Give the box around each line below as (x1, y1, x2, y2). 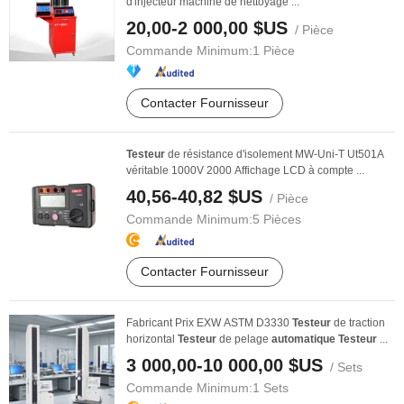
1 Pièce (252, 43, 295, 58)
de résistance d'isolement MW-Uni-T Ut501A (165, 148, 384, 161)
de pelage (216, 333, 271, 345)
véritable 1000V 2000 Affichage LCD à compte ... (126, 164, 364, 177)
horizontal (126, 333, 178, 345)
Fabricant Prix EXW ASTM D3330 (126, 317, 292, 329)
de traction (331, 317, 385, 329)
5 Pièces (252, 212, 301, 226)
